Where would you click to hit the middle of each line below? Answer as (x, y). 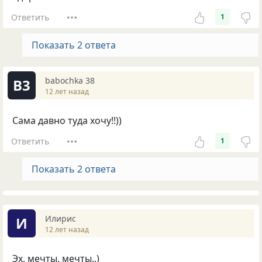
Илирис (61, 218)
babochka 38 (70, 80)
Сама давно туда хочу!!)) (67, 121)
